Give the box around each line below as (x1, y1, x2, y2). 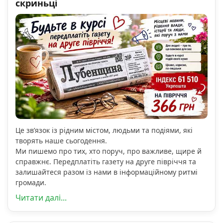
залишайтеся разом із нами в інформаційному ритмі (15, 167, 198, 177)
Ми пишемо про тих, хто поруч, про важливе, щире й (15, 146, 202, 156)
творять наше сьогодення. (15, 136, 107, 146)
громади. (15, 178, 46, 188)
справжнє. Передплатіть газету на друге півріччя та (15, 157, 196, 167)
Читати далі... (15, 192, 67, 204)
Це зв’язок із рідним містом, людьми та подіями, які (15, 125, 193, 135)
